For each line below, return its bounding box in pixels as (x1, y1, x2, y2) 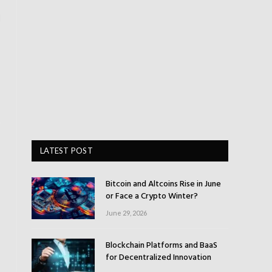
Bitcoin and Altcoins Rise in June (106, 177, 221, 191)
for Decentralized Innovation (106, 251, 211, 265)
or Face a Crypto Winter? (106, 189, 198, 203)
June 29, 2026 (106, 209, 147, 217)
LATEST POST (40, 146, 93, 155)
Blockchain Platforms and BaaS (106, 239, 217, 253)
